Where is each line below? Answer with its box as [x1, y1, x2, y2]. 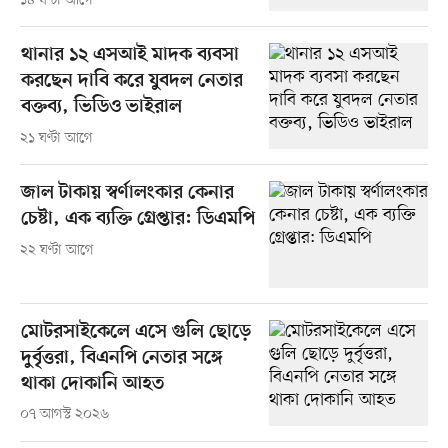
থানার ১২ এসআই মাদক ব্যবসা [20, 44, 239, 68]
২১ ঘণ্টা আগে [19, 129, 93, 149]
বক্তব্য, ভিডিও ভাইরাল [20, 96, 182, 120]
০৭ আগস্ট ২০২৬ [19, 405, 109, 425]
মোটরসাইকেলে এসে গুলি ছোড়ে [20, 320, 251, 344]
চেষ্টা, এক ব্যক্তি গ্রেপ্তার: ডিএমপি [20, 208, 255, 232]
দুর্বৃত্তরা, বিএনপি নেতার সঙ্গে [20, 346, 223, 370]
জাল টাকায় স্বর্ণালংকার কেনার [20, 182, 234, 206]
